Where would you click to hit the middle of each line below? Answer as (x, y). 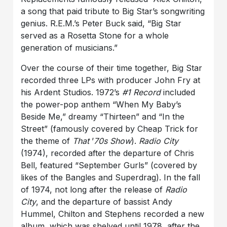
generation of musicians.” (69, 48)
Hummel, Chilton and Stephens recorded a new (113, 214)
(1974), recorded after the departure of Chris (108, 153)
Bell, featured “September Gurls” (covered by (109, 165)
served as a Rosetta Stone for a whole (95, 36)
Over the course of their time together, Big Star (112, 68)
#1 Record (143, 92)
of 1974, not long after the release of (93, 190)
